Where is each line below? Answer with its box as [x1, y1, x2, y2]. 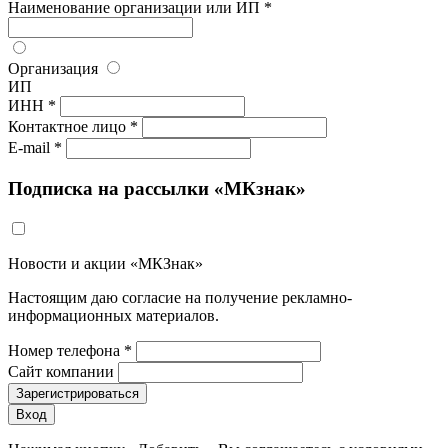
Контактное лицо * [8, 118, 138, 136]
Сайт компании [8, 362, 114, 380]
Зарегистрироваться [16, 385, 139, 401]
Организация [8, 60, 98, 78]
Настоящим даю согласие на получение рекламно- [8, 288, 352, 306]
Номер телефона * [8, 341, 132, 359]
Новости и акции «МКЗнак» [8, 254, 203, 272]
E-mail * [8, 139, 62, 157]
